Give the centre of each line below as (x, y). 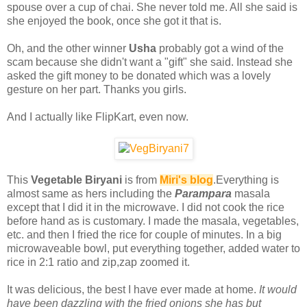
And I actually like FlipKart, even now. (98, 116)
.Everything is (246, 180)
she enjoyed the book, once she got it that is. (114, 21)
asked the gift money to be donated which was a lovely (139, 75)
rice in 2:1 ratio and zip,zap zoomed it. (98, 262)
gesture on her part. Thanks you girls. (97, 89)
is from (141, 180)
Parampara (203, 193)
